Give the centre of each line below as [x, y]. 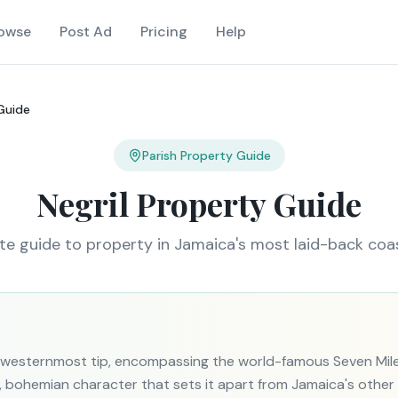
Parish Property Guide [206, 155]
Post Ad [85, 32]
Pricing [163, 32]
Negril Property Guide [199, 203]
